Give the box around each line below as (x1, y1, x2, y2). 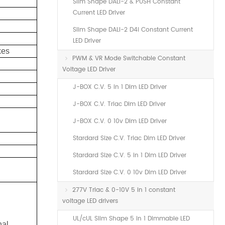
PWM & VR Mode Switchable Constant (72, 54, 185, 63)
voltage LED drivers (62, 196, 118, 206)
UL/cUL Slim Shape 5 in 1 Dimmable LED (73, 214, 190, 223)
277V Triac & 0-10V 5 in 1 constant (72, 185, 175, 195)
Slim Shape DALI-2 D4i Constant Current (73, 25, 193, 35)
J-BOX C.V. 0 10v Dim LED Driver (73, 117, 167, 126)
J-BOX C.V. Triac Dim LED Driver (73, 99, 166, 109)
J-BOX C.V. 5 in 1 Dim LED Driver (73, 82, 167, 92)
